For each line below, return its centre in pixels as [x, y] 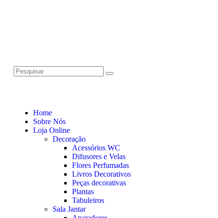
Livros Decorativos [101, 174]
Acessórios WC [96, 148]
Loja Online [52, 130]
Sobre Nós [49, 122]
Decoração [69, 139]
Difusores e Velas [99, 157]
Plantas [83, 192]
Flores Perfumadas [100, 165]
